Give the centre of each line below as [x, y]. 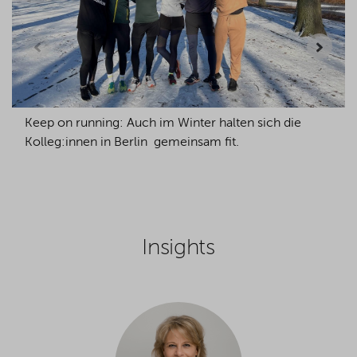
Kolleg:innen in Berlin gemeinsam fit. [132, 142]
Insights [178, 247]
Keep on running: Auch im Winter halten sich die [163, 123]
